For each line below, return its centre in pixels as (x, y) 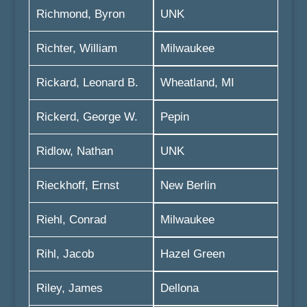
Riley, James (69, 288)
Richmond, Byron (80, 14)
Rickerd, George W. (87, 117)
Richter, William (76, 48)
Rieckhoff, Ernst (77, 185)
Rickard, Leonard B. (87, 83)
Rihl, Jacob (65, 254)
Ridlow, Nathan (74, 151)
